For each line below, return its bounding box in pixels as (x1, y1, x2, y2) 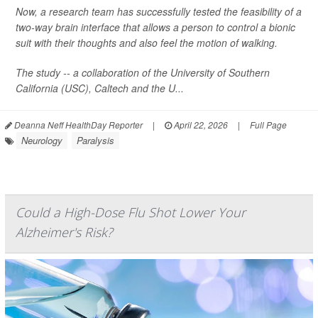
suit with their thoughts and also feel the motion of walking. (16, 35, 278, 50)
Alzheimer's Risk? (16, 224, 113, 241)
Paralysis (77, 133, 114, 148)
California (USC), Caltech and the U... (16, 81, 184, 96)
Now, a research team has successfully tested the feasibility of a (16, 4, 302, 19)
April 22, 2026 (172, 119, 228, 131)
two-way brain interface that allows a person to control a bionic (16, 20, 295, 35)
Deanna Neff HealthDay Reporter (12, 119, 143, 131)
